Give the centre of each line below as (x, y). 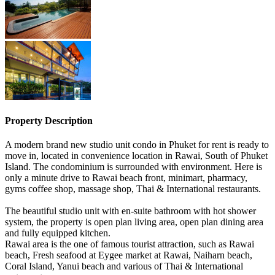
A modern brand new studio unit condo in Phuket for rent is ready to (137, 145)
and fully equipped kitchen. (58, 233)
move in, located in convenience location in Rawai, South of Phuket (136, 156)
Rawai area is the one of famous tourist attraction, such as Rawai (130, 244)
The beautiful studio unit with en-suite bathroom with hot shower (130, 211)
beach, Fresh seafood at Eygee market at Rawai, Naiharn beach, (129, 255)
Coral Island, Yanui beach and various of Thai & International (124, 266)
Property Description (49, 120)
